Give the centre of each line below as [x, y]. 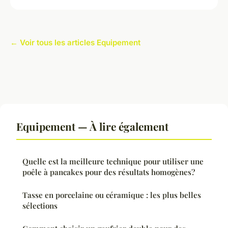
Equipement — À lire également [92, 126]
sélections [40, 205]
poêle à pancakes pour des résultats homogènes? [109, 172]
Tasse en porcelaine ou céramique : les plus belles [112, 195]
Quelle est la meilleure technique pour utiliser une [113, 161]
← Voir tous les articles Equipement [75, 42]
